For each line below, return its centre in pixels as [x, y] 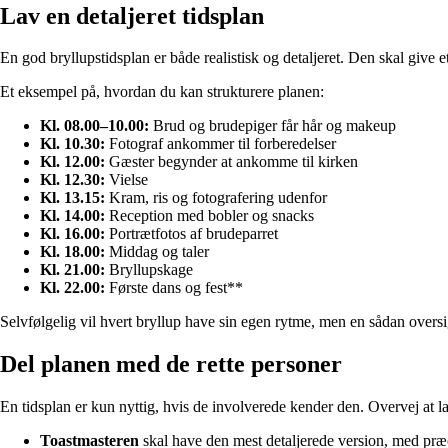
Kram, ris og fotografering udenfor [216, 198]
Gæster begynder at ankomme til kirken [231, 162]
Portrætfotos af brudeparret [191, 234]
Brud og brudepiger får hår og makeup [272, 126]
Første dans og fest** [174, 288]
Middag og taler [157, 252]
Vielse [126, 180]
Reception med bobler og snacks [209, 216]
